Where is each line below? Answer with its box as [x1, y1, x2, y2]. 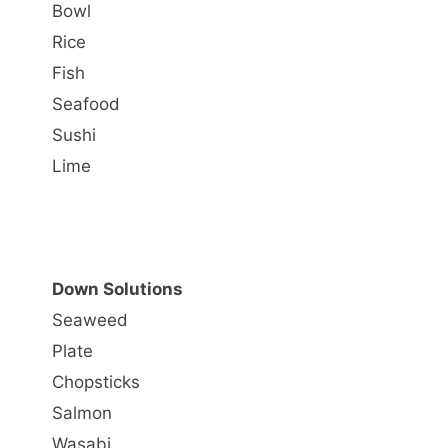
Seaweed [52, 310, 128, 330]
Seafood [52, 93, 120, 114]
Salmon [52, 403, 112, 423]
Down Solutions [52, 279, 183, 299]
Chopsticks [52, 372, 140, 392]
